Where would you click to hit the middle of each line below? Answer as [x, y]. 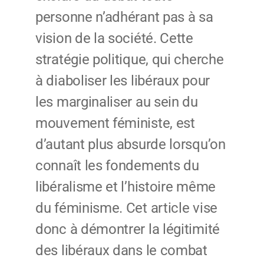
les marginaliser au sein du [117, 102]
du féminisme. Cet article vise [126, 208]
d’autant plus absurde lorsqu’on [131, 145]
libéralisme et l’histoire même [126, 187]
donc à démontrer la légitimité [128, 230]
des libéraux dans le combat [121, 251]
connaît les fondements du [117, 166]
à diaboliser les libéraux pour [123, 81]
